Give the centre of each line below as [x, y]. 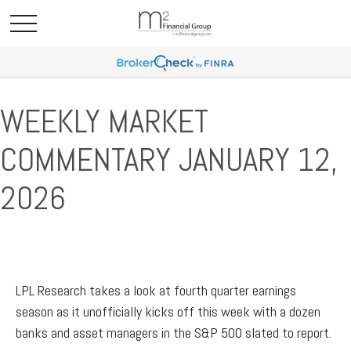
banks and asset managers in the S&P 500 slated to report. [174, 333]
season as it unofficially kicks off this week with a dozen [168, 311]
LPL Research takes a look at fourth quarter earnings [156, 290]
